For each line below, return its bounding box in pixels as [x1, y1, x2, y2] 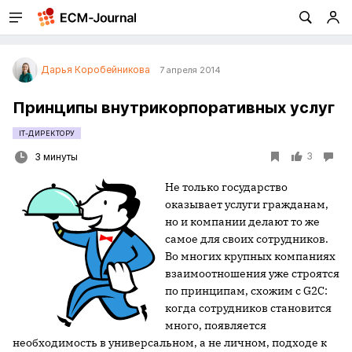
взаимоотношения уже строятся [165, 266, 339, 280]
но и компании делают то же [165, 214, 320, 229]
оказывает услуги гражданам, [165, 197, 328, 211]
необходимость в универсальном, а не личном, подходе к [13, 335, 327, 350]
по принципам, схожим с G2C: [165, 284, 328, 298]
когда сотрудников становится [165, 301, 332, 315]
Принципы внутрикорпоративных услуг [13, 98, 335, 117]
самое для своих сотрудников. [165, 232, 328, 246]
